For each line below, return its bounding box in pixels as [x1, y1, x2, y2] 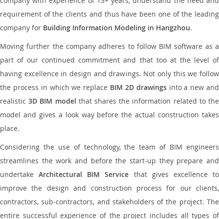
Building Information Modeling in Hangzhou [43, 23, 190, 32]
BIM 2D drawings [110, 83, 167, 92]
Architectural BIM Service [39, 170, 129, 179]
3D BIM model [28, 96, 76, 106]
